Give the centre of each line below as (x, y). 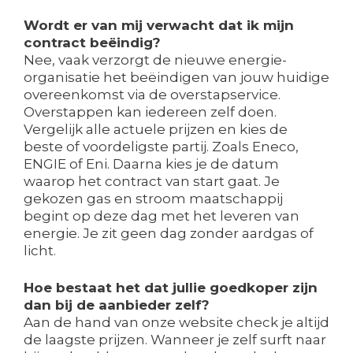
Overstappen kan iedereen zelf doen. (150, 111)
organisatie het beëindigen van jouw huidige (176, 77)
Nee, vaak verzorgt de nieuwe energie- (155, 59)
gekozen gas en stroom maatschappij (153, 198)
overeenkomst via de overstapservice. (152, 94)
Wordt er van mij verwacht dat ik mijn (159, 25)
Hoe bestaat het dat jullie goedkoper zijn (171, 288)
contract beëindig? (92, 42)
